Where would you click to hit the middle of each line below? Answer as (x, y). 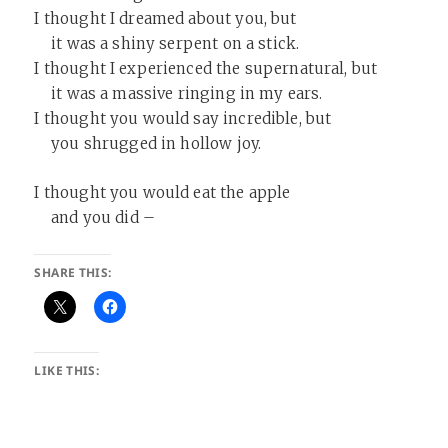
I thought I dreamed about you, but (165, 18)
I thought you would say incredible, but (183, 118)
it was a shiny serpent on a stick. (167, 43)
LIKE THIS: (67, 370)
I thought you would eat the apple (162, 192)
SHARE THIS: (73, 272)
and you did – (95, 217)
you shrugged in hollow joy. (148, 143)
